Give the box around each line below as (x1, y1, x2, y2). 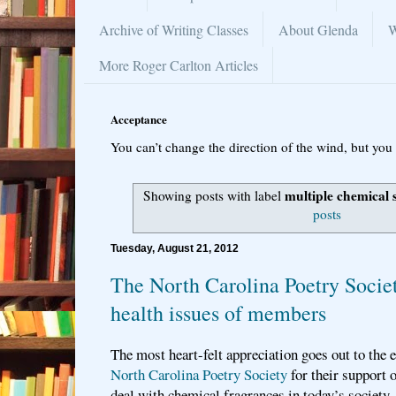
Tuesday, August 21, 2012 (110, 241, 239, 255)
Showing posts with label (142, 187, 285, 205)
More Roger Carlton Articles (99, 55, 258, 74)
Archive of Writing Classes (99, 19, 248, 39)
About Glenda (278, 19, 358, 39)
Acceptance (110, 110, 167, 127)
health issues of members (110, 298, 326, 327)
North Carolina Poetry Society (110, 363, 287, 385)
